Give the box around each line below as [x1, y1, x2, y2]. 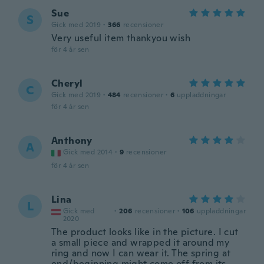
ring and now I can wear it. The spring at [51, 247, 231, 259]
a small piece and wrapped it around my [51, 236, 230, 249]
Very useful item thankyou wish [51, 32, 190, 44]
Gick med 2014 [63, 147, 113, 157]
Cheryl [51, 77, 83, 90]
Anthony [51, 134, 93, 147]
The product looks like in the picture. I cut [51, 226, 239, 238]
